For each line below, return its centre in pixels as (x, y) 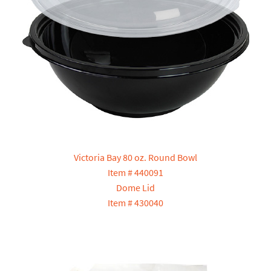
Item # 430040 (135, 203)
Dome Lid (135, 188)
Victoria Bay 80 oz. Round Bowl (135, 158)
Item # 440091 (135, 173)
